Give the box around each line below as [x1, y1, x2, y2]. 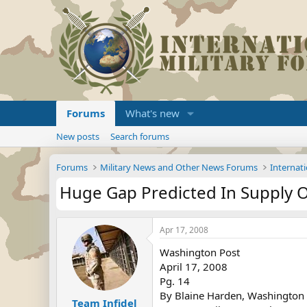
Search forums [110, 130, 169, 143]
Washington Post [160, 245, 240, 259]
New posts [56, 130, 99, 143]
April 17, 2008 [160, 260, 228, 273]
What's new [125, 106, 180, 120]
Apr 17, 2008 [160, 224, 208, 236]
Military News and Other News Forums [100, 161, 258, 173]
